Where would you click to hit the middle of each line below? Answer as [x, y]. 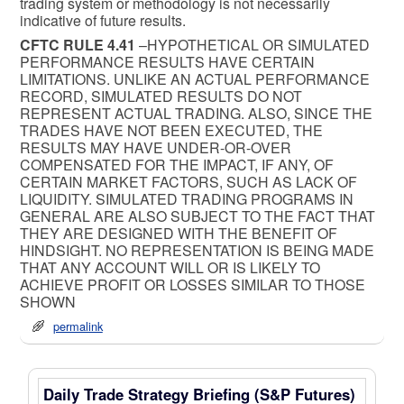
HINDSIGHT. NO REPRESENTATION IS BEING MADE [197, 250]
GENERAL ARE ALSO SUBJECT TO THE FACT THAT [197, 216]
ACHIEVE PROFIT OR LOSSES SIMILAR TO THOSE [193, 284]
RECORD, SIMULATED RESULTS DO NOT [161, 96]
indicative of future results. [103, 20]
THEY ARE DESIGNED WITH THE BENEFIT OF [179, 233]
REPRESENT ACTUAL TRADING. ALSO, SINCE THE [196, 113]
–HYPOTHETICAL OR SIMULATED [252, 44]
